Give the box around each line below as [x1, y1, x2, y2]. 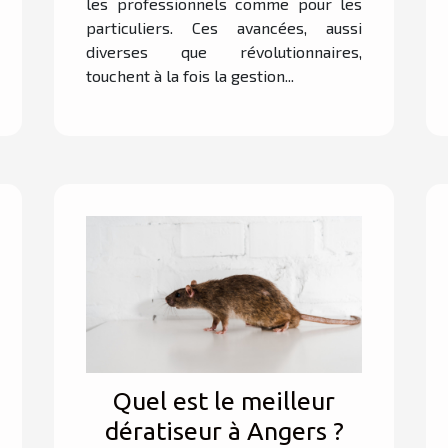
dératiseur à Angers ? [104, 416, 344, 445]
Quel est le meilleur [113, 386, 335, 415]
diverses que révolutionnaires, [86, 41, 362, 61]
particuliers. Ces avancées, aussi [86, 17, 362, 37]
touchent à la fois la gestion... [86, 65, 294, 85]
